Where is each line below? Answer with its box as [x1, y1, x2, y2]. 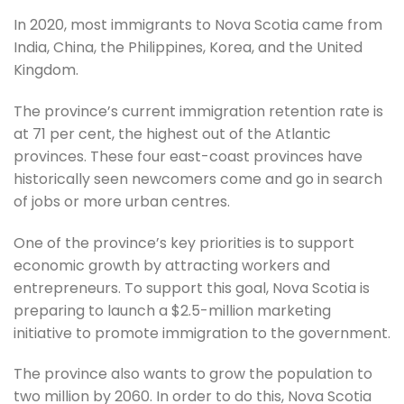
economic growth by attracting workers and [14, 254, 330, 276]
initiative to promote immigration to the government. [14, 322, 390, 344]
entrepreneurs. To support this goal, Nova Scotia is [14, 277, 370, 298]
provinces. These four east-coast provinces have [14, 145, 363, 167]
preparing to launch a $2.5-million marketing [14, 299, 331, 321]
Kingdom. [14, 60, 78, 81]
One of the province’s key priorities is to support [14, 232, 354, 253]
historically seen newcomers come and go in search [14, 168, 382, 189]
